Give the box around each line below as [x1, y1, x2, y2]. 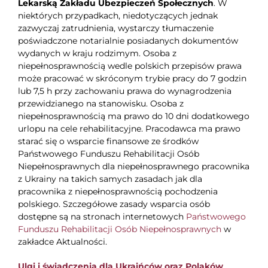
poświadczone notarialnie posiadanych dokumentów [17, 35, 238, 47]
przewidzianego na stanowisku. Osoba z [17, 98, 184, 109]
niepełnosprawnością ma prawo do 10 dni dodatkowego [17, 111, 249, 122]
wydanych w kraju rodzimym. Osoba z [17, 48, 176, 59]
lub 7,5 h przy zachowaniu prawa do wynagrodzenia [17, 86, 232, 97]
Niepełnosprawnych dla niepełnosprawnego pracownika [17, 161, 249, 172]
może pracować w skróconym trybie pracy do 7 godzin [17, 73, 246, 84]
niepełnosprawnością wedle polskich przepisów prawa [17, 60, 242, 72]
